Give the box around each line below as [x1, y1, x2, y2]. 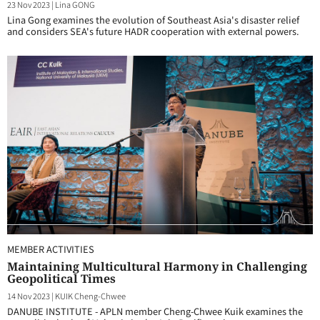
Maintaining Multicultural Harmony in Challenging [7, 259, 307, 274]
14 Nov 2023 [7, 290, 50, 301]
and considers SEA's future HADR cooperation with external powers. [7, 24, 299, 38]
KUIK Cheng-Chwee [55, 290, 126, 301]
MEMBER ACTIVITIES [7, 242, 94, 256]
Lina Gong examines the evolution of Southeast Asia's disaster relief [7, 13, 299, 26]
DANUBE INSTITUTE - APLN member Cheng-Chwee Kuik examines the [7, 304, 303, 318]
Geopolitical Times [7, 271, 116, 286]
